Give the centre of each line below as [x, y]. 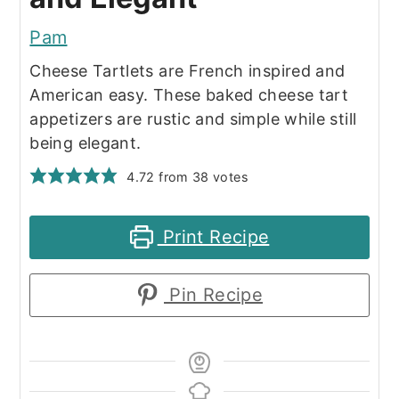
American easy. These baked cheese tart [189, 94]
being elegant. [85, 142]
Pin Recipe [213, 294]
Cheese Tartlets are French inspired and [187, 70]
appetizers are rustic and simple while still [193, 118]
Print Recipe [213, 236]
